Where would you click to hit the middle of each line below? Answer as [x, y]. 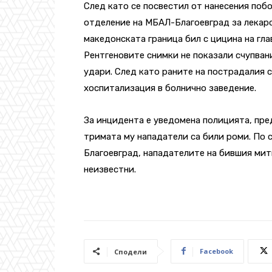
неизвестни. [110, 169]
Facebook [216, 251]
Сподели [131, 251]
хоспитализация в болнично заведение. [170, 88]
